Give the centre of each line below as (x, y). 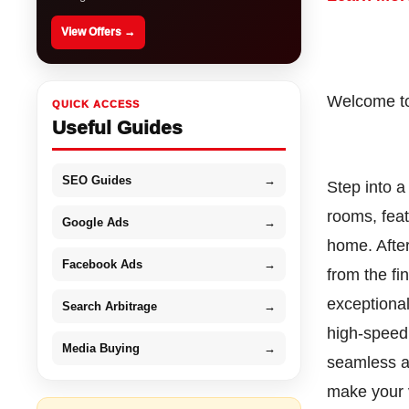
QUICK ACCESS (96, 104)
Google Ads (96, 222)
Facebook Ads (103, 264)
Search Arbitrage (110, 306)
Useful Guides (118, 127)
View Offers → (99, 31)
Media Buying (101, 348)
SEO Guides (97, 180)
